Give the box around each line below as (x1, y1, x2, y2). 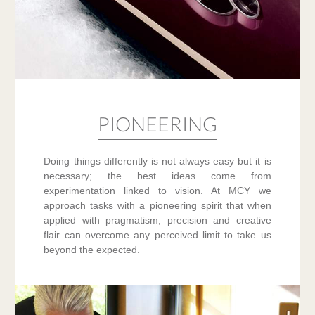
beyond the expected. (44, 244, 141, 256)
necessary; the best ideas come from (44, 170, 271, 182)
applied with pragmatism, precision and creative (44, 214, 271, 226)
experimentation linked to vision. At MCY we (44, 185, 271, 197)
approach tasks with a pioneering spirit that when (44, 200, 271, 212)
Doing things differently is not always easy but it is (44, 155, 271, 167)
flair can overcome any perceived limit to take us (44, 229, 271, 241)
